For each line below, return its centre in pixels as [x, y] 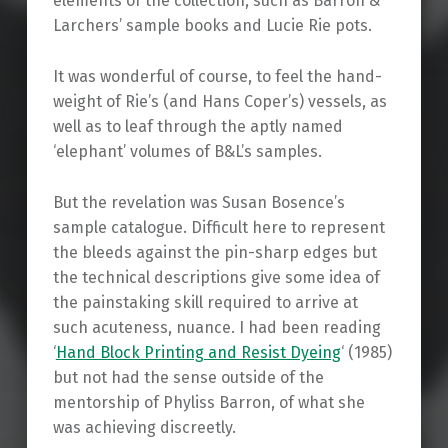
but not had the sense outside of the [188, 377]
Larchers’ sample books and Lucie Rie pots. [212, 25]
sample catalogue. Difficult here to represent [218, 227]
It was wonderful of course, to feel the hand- [217, 76]
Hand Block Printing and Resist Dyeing [198, 352]
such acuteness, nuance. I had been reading [216, 327]
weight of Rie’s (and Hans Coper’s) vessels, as [219, 101]
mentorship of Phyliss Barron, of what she [208, 402]
